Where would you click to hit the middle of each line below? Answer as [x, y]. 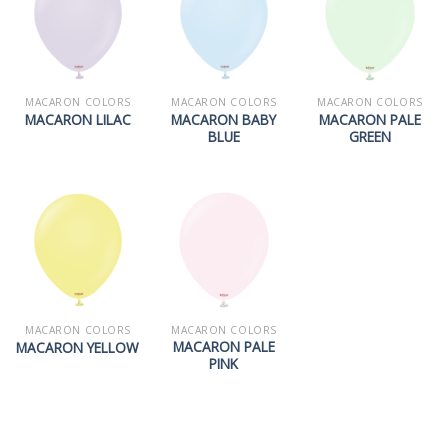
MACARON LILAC [77, 120]
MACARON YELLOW [78, 348]
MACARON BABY [224, 119]
